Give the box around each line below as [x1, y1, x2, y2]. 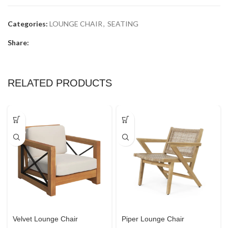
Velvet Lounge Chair [13, 215, 78, 223]
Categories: [8, 19, 48, 28]
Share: [8, 38, 29, 47]
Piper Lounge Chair [122, 215, 184, 223]
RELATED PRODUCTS [8, 77, 112, 89]
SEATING [107, 19, 138, 28]
